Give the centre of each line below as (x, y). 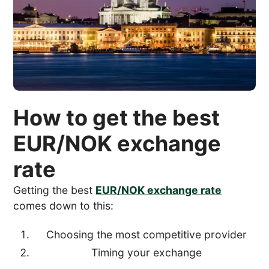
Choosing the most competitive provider (147, 234)
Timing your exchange (147, 252)
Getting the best (55, 190)
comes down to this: (64, 205)
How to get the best (117, 117)
